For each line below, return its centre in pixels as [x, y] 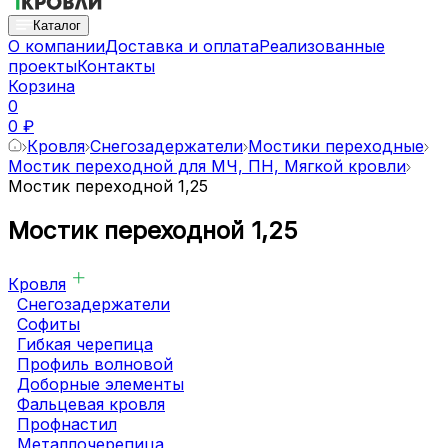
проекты [42, 66]
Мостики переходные [336, 146]
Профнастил [67, 423]
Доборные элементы [100, 383]
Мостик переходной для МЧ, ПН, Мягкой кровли [207, 166]
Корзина [41, 86]
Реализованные [322, 46]
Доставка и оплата [182, 46]
